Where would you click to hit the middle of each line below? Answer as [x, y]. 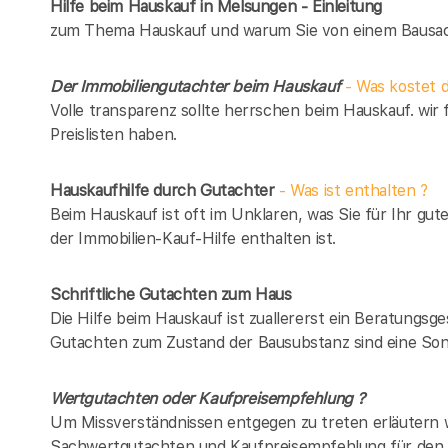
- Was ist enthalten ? [351, 191]
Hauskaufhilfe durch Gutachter [162, 191]
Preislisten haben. [113, 135]
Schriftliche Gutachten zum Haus [171, 295]
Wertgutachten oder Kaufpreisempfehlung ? [207, 399]
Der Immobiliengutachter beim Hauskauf [197, 87]
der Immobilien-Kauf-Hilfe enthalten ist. [193, 239]
